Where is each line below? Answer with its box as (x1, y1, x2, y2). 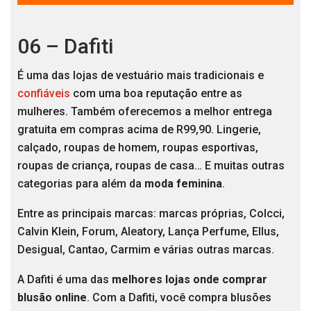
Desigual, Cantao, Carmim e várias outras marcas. (17, 243, 274, 257)
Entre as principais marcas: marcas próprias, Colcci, (17, 207, 285, 221)
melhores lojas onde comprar (112, 273, 267, 287)
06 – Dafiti (17, 34, 113, 59)
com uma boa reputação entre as (70, 87, 242, 101)
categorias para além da (17, 177, 144, 191)
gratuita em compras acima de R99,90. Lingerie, (17, 123, 261, 137)
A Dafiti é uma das (17, 273, 112, 287)
